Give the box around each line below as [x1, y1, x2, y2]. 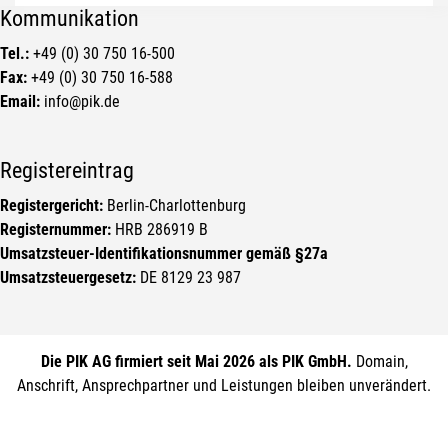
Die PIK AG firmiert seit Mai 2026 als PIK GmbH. [40, 352, 352, 372]
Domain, [351, 352, 408, 372]
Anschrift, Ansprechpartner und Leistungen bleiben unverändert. [17, 376, 431, 396]
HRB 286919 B [111, 220, 208, 240]
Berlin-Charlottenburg [103, 196, 246, 216]
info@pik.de [40, 92, 120, 112]
